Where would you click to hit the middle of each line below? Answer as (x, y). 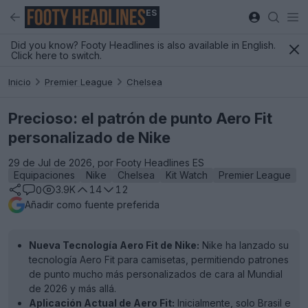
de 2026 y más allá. (73, 288)
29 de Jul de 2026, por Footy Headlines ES (106, 163)
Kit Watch (187, 175)
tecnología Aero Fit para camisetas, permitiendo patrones (159, 260)
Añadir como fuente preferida (92, 205)
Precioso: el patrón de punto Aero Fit (140, 118)
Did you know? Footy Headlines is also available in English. (143, 45)
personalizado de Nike (89, 137)
